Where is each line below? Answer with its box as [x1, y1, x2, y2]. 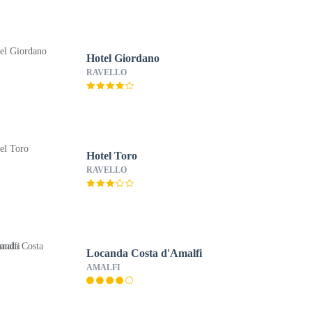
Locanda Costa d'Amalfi [86, 247, 202, 259]
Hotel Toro [86, 150, 137, 162]
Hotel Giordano [86, 52, 159, 64]
